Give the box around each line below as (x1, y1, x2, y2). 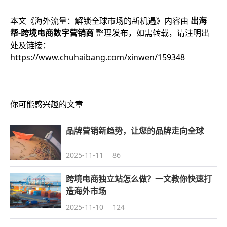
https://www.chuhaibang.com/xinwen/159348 (10, 52, 185, 63)
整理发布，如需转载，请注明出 (96, 27, 209, 39)
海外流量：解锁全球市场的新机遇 (34, 15, 156, 26)
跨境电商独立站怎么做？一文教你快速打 (66, 173, 212, 184)
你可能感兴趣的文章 (10, 99, 83, 110)
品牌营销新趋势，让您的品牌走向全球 (66, 125, 204, 136)
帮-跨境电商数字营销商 (10, 27, 96, 39)
